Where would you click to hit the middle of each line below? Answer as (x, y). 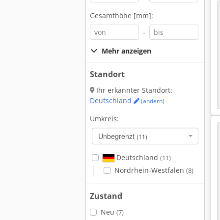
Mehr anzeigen (126, 51)
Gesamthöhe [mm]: (122, 15)
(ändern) (152, 101)
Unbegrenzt (117, 136)
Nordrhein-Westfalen (150, 170)
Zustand (106, 196)
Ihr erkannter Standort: (133, 90)
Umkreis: (104, 119)
